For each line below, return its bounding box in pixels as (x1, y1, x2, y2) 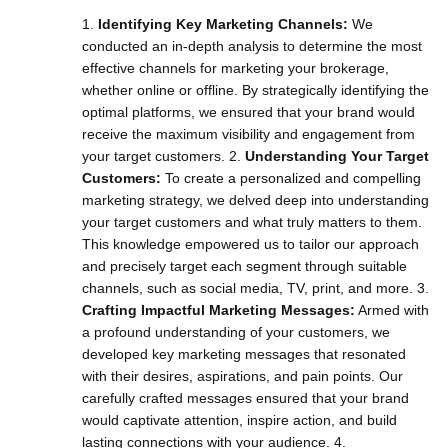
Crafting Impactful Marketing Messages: (82, 302, 355, 318)
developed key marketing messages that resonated (82, 346, 406, 362)
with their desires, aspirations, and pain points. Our (82, 368, 403, 384)
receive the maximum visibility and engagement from (82, 126, 415, 142)
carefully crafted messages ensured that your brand (82, 390, 409, 406)
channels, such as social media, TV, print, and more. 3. (82, 280, 429, 296)
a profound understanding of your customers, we (82, 324, 390, 340)
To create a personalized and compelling (161, 170, 421, 186)
